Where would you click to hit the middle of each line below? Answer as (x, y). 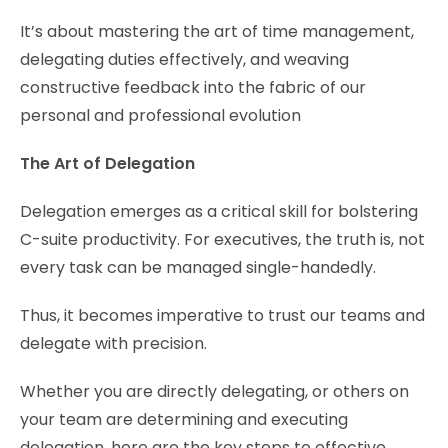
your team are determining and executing (184, 419)
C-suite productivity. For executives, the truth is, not (222, 239)
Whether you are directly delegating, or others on (214, 391)
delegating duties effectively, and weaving (184, 59)
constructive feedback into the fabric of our (193, 87)
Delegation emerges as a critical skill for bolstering (219, 211)
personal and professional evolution (160, 115)
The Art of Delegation (107, 163)
